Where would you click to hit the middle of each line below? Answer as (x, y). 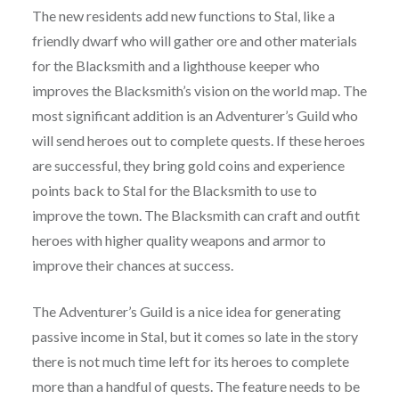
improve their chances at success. (134, 265)
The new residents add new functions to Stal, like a (183, 16)
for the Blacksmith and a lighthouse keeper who (175, 66)
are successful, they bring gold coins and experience (188, 166)
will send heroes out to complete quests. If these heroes (198, 141)
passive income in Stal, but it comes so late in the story (195, 337)
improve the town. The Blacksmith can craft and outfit (195, 216)
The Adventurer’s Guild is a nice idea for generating (186, 312)
